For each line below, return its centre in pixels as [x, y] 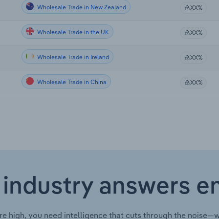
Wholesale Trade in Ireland [72, 57]
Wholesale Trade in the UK [72, 32]
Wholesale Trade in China [71, 82]
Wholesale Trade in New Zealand [81, 7]
